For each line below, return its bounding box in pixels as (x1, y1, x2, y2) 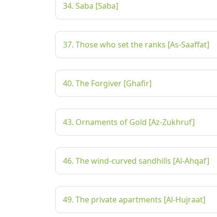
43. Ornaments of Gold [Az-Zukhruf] (63, 117, 195, 127)
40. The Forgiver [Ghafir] (63, 78, 152, 89)
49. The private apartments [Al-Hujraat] (63, 194, 205, 205)
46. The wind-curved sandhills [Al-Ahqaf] (63, 155, 209, 166)
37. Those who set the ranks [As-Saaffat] (63, 39, 209, 50)
